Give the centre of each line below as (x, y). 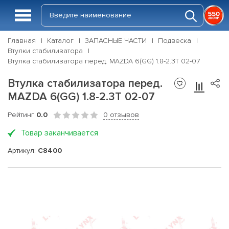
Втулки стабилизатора (45, 51)
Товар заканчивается (60, 133)
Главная (22, 41)
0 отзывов (121, 115)
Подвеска (175, 41)
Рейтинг (22, 115)
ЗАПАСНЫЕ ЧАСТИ (116, 41)
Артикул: (23, 150)
